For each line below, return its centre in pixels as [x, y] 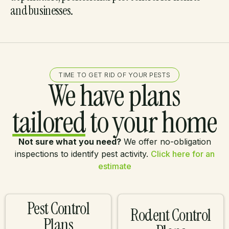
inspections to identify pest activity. [81, 154]
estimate [114, 166]
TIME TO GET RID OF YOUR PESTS [114, 75]
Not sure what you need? [70, 142]
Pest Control [58, 209]
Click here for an [182, 154]
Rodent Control [171, 215]
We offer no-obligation [167, 142]
